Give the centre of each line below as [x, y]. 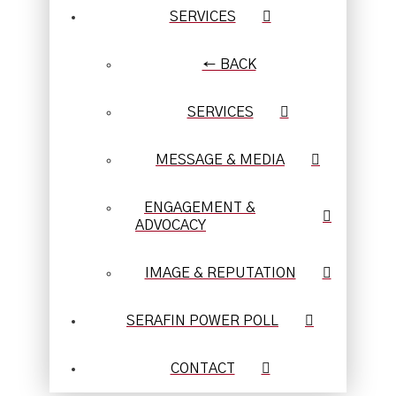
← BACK [229, 65]
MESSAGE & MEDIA [220, 160]
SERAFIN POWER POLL [202, 321]
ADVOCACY [171, 226]
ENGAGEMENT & [200, 208]
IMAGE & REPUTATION [220, 274]
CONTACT [202, 369]
